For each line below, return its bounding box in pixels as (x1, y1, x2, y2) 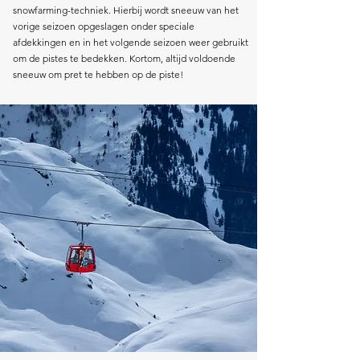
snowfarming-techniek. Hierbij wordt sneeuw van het (13, 4, 239, 16)
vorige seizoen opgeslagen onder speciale (13, 20, 194, 32)
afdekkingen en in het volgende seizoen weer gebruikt (13, 36, 248, 48)
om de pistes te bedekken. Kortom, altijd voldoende (13, 52, 235, 64)
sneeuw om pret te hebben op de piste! (13, 68, 183, 80)
